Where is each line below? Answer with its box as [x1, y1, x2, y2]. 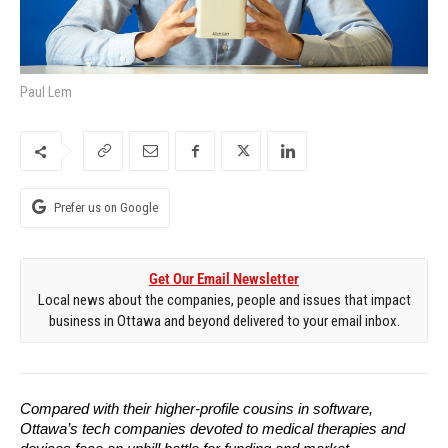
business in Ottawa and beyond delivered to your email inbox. [48, 312, 400, 331]
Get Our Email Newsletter [149, 270, 299, 289]
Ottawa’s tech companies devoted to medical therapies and [20, 421, 405, 438]
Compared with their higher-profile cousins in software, [20, 401, 373, 418]
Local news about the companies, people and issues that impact [37, 291, 411, 310]
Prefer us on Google [54, 200, 158, 216]
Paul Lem [20, 84, 72, 101]
